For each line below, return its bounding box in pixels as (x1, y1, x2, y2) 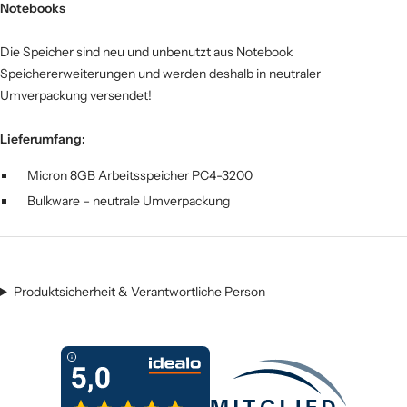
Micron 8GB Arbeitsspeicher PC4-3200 (15, 166, 253, 184)
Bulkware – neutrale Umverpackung (15, 192, 230, 209)
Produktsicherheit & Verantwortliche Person (13, 283, 265, 300)
